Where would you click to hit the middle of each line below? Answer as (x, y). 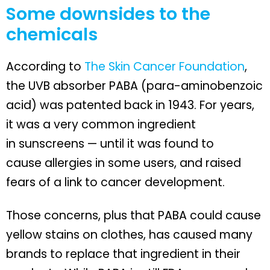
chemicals (52, 34)
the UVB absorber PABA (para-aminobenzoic (134, 86)
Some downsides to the (108, 14)
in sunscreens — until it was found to (110, 143)
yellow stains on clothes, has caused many (129, 234)
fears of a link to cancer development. (115, 182)
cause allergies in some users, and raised (124, 163)
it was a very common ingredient (101, 124)
